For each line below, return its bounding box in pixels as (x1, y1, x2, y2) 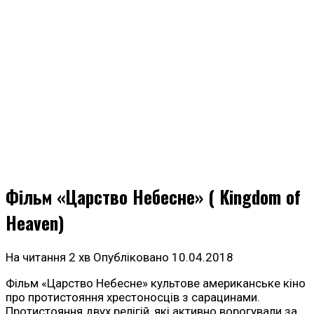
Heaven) (6, 210, 64, 236)
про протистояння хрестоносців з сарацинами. (6, 290, 260, 305)
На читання (6, 250, 66, 265)
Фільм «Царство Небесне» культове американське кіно (6, 276, 306, 291)
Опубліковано (93, 250, 169, 265)
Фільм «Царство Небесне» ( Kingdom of (6, 184, 301, 210)
